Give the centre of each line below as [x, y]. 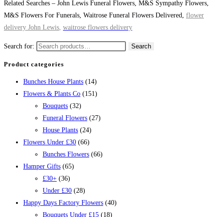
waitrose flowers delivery [98, 28]
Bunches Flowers [66, 154]
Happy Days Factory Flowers [63, 202]
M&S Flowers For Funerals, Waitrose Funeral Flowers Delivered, [95, 15]
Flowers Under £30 [50, 142]
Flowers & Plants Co [52, 93]
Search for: [19, 46]
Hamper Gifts [42, 166]
